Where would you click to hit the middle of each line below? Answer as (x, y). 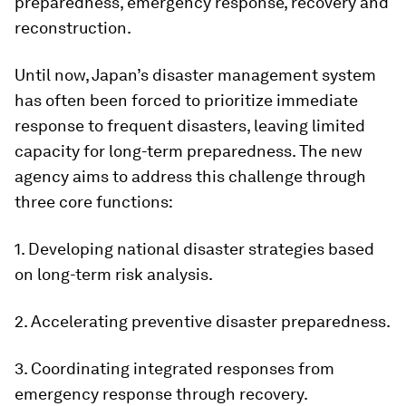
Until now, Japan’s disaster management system (195, 75)
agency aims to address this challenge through (190, 176)
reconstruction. (73, 28)
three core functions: (94, 202)
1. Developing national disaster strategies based (194, 249)
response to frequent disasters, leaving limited (190, 126)
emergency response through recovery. (161, 394)
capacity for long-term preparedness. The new (188, 151)
